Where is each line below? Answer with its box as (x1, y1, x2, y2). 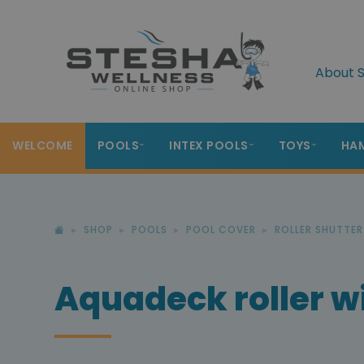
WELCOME (12, 137, 73, 154)
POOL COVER (186, 223, 256, 236)
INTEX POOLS (169, 137, 249, 154)
